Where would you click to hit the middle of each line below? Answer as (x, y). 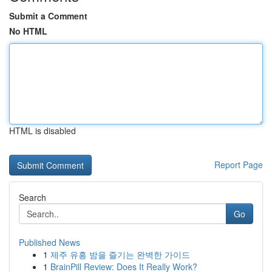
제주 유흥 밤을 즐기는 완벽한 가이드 (120, 254)
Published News (49, 242)
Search (32, 197)
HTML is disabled (42, 131)
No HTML (28, 31)
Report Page (239, 165)
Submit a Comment (48, 16)
